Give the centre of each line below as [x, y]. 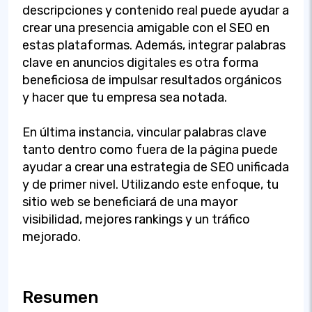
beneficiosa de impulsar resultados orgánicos [152, 80]
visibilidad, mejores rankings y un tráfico [136, 219]
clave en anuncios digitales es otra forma [140, 62]
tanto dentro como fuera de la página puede [150, 149]
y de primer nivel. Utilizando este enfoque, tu [150, 184]
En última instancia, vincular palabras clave [145, 132]
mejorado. [52, 236]
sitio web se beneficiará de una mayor [130, 202]
